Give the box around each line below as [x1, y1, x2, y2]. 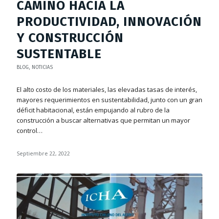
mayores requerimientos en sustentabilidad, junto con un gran [16, 95, 202, 104]
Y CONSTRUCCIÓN [16, 30, 124, 45]
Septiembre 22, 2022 [16, 150, 70, 157]
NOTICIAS [31, 64, 53, 70]
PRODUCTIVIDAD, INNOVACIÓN [16, 14, 202, 29]
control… [16, 126, 43, 135]
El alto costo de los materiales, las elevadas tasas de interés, [16, 85, 197, 94]
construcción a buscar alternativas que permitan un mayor [16, 115, 190, 125]
